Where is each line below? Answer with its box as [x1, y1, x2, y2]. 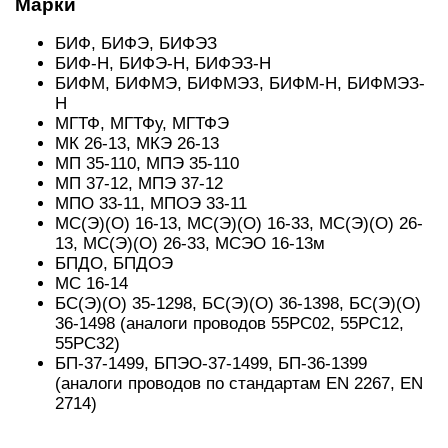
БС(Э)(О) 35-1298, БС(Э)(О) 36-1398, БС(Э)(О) [55, 294, 421, 313]
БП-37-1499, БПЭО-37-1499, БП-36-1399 [55, 354, 367, 373]
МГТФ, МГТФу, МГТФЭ [55, 114, 229, 133]
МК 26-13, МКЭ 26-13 [55, 134, 219, 153]
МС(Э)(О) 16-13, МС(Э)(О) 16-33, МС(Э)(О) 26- [55, 214, 423, 233]
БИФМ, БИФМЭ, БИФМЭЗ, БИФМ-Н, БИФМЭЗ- [55, 74, 425, 93]
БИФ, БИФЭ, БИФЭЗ [55, 34, 217, 53]
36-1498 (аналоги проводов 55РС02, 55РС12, [55, 314, 404, 333]
